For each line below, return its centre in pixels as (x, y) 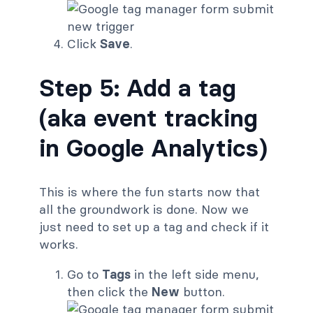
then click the (109, 291)
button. (202, 291)
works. (59, 244)
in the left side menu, (195, 274)
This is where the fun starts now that (150, 191)
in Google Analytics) (153, 147)
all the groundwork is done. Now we (144, 209)
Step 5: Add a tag (138, 87)
